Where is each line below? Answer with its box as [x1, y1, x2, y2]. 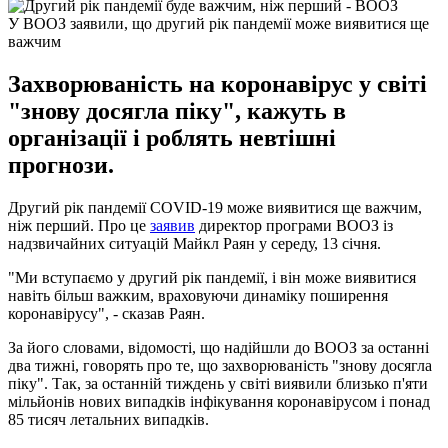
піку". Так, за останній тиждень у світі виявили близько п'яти [8, 374, 428, 392]
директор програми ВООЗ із [195, 216, 393, 234]
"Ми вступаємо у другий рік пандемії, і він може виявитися [8, 268, 416, 286]
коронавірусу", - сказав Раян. [8, 304, 205, 322]
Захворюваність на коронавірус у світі [8, 70, 427, 97]
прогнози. [8, 151, 114, 178]
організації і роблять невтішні [8, 124, 336, 151]
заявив [150, 216, 195, 234]
